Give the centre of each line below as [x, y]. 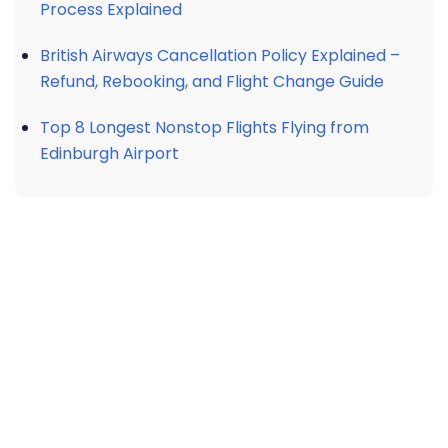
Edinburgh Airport [109, 153]
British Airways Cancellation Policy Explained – [220, 55]
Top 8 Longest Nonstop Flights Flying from [204, 127]
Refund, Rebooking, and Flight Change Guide [212, 81]
